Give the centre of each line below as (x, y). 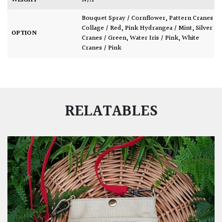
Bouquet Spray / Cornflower (126, 19)
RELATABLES (111, 112)
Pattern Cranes (191, 19)
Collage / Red (102, 28)
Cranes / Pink (102, 48)
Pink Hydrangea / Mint (159, 28)
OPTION (24, 33)
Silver (204, 28)
